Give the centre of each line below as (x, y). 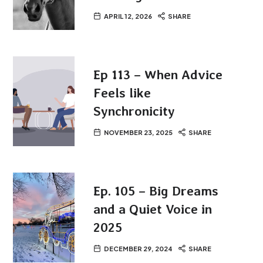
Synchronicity (134, 111)
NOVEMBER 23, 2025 (139, 132)
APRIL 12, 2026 (128, 16)
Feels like (122, 92)
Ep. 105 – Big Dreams (156, 190)
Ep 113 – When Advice (158, 74)
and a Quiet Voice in (153, 209)
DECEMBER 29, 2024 (139, 248)
